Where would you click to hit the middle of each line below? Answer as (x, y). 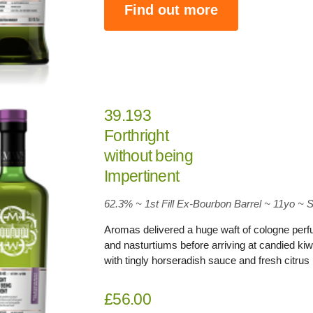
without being (148, 155)
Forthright (137, 135)
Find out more (172, 10)
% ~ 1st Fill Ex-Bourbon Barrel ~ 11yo (210, 203)
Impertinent (142, 176)
